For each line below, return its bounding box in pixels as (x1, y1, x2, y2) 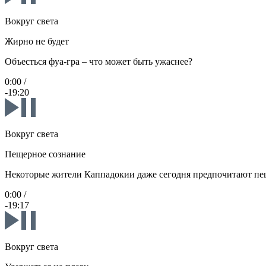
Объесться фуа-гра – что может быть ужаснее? (5, 56, 192, 67)
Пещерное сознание (5, 149, 85, 160)
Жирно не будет (5, 36, 69, 47)
